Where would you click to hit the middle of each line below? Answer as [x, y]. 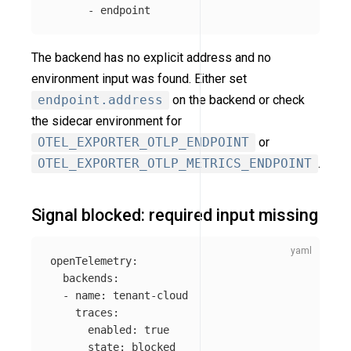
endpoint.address [100, 100]
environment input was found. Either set [139, 79]
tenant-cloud [150, 295]
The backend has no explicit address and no [151, 58]
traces [94, 312]
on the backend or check [237, 100]
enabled [110, 329]
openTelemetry [91, 261]
